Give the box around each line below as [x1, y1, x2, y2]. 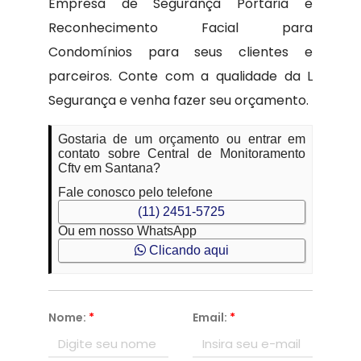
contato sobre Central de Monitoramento [57, 147, 306, 160]
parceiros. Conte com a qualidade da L [48, 67, 313, 85]
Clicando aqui [145, 243, 229, 257]
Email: [192, 309, 230, 326]
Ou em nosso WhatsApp [57, 224, 197, 238]
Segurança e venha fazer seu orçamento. [48, 91, 309, 110]
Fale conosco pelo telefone [57, 185, 213, 199]
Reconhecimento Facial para [48, 19, 313, 37]
